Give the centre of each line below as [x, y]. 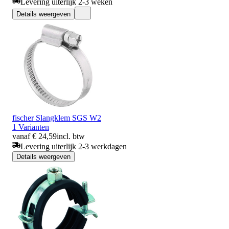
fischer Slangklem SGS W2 [57, 118]
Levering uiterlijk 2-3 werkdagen [74, 146]
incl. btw [71, 136]
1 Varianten [31, 127]
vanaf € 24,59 [35, 136]
